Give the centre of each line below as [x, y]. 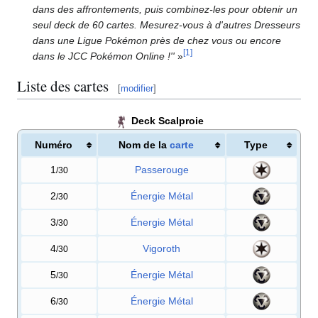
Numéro [53, 144]
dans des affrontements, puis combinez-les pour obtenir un [165, 9]
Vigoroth [161, 248]
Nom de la [144, 144]
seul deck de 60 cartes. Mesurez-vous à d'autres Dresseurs [167, 24]
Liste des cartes [63, 86]
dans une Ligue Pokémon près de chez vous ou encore [157, 40]
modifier [137, 89]
